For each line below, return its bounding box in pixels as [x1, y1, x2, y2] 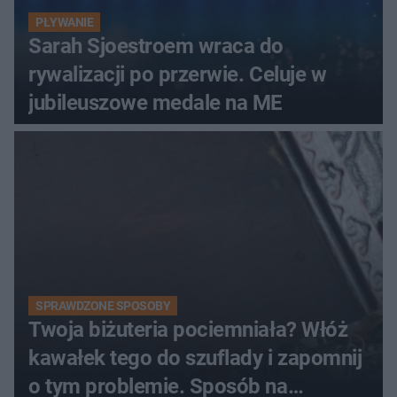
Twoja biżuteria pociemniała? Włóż [28, 317, 348, 343]
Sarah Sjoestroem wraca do [28, 34, 284, 59]
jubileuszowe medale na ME [28, 90, 283, 116]
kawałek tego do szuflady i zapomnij [28, 346, 362, 371]
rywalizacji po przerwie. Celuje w [28, 62, 327, 88]
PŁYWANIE [35, 15, 94, 30]
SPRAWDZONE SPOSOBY [35, 299, 171, 314]
